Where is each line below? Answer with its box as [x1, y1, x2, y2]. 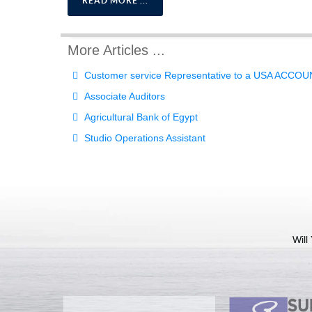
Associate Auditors [81, 91, 165, 102]
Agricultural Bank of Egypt [81, 111, 198, 123]
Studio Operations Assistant [81, 132, 205, 144]
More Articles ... [68, 42, 165, 58]
